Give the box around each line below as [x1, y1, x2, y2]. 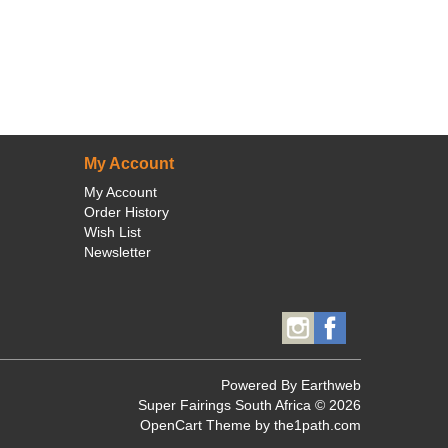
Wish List [83, 224, 141, 240]
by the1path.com [251, 417, 361, 433]
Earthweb [301, 377, 361, 393]
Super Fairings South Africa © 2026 [138, 397, 361, 413]
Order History [83, 204, 169, 220]
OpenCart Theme [140, 417, 251, 433]
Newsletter [83, 244, 151, 260]
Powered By [221, 377, 301, 393]
